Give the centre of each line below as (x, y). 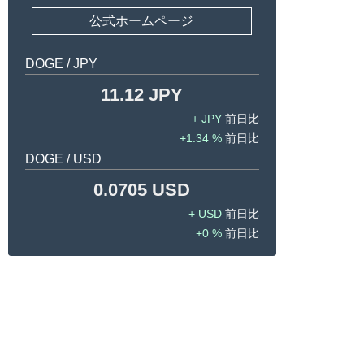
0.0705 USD (142, 190)
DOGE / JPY (61, 64)
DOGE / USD (63, 159)
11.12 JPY (142, 95)
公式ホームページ (142, 21)
